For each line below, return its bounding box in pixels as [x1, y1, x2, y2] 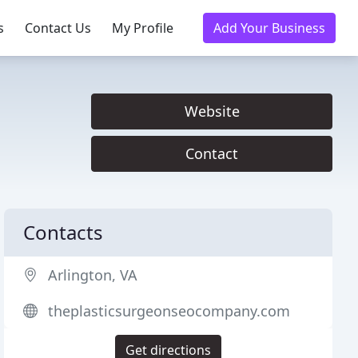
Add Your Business [213, 19, 325, 37]
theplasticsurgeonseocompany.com [48, 301, 291, 320]
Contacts [23, 219, 104, 245]
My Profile [112, 19, 173, 37]
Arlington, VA [48, 265, 138, 284]
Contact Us [25, 19, 91, 37]
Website [184, 101, 240, 121]
